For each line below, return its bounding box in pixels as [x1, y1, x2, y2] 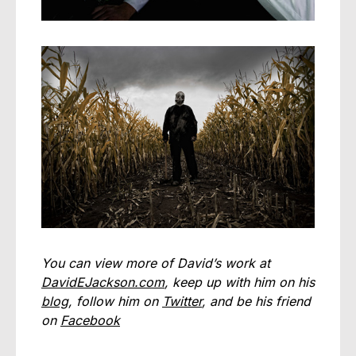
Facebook [60, 312, 120, 329]
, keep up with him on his [164, 274, 315, 291]
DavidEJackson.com [41, 274, 164, 291]
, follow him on [68, 293, 162, 310]
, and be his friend [202, 293, 311, 310]
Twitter [162, 293, 202, 310]
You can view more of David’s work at [41, 255, 270, 272]
